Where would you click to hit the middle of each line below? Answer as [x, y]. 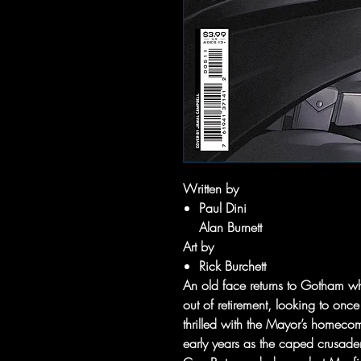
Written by [211, 189]
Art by [198, 247]
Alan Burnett [230, 227]
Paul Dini [223, 208]
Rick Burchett [232, 266]
